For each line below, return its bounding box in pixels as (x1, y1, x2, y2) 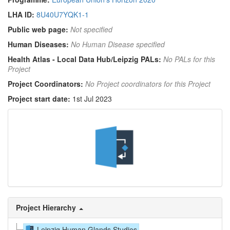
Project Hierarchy (16, 202, 76, 213)
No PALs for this (163, 54, 215, 65)
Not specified (70, 24, 112, 35)
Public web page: (8, 24, 68, 35)
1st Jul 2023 (70, 93, 112, 104)
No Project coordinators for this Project (85, 79, 210, 89)
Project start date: (8, 93, 70, 104)
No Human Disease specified (71, 39, 165, 50)
